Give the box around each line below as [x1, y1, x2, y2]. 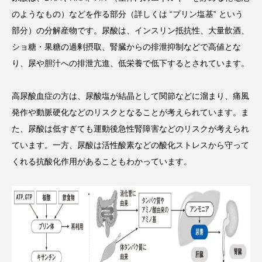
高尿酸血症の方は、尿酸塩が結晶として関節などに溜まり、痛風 [12, 91, 249, 101]
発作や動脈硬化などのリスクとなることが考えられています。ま [12, 107, 249, 117]
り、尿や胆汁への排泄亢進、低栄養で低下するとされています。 [12, 58, 249, 68]
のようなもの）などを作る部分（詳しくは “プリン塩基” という [12, 9, 243, 19]
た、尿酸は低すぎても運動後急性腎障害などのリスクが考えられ [12, 123, 249, 133]
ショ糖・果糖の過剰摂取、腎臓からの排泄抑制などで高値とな [12, 42, 241, 51]
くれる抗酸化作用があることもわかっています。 [12, 156, 192, 166]
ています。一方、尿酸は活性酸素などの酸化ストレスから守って [12, 140, 249, 150]
